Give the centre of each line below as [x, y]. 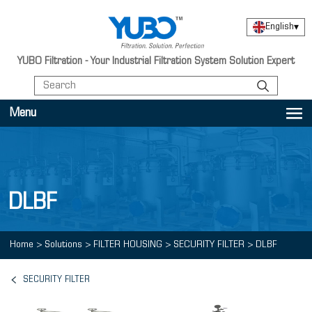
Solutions [63, 245]
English [280, 27]
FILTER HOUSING [128, 245]
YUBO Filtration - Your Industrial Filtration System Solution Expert [156, 62]
